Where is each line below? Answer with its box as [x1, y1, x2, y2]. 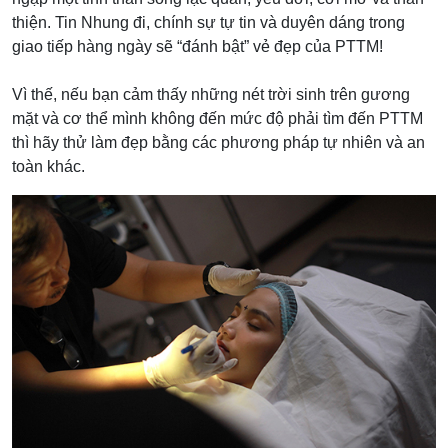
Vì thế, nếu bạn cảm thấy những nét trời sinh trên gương [12, 85, 410, 103]
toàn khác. [12, 157, 85, 175]
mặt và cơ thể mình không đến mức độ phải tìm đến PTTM [12, 109, 423, 127]
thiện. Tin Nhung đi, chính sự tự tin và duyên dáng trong [12, 13, 405, 31]
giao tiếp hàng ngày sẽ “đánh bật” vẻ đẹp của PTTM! [12, 37, 383, 55]
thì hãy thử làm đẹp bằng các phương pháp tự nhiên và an [12, 133, 425, 151]
